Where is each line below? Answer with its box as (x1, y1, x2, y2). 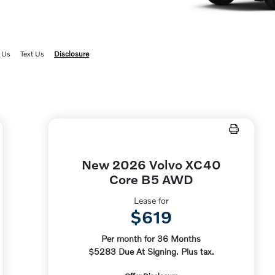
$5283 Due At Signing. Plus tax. (88, 246, 214, 257)
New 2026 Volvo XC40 (81, 157, 221, 172)
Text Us (20, 49, 45, 58)
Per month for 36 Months (101, 233, 201, 244)
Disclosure (54, 49, 90, 58)
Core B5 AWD (109, 171, 193, 187)
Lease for (133, 195, 169, 206)
